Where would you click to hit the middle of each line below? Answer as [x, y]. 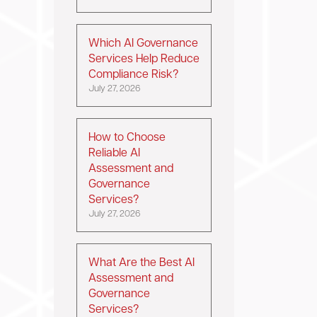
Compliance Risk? [133, 75]
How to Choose [127, 138]
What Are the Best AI [142, 263]
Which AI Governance [143, 44]
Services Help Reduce [144, 59]
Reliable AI [114, 154]
